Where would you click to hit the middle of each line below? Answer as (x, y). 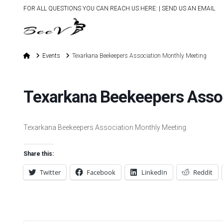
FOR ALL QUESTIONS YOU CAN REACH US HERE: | (93, 8)
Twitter (51, 172)
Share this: (39, 154)
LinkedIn (155, 172)
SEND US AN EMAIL (189, 8)
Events (52, 56)
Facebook (101, 172)
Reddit (203, 172)
